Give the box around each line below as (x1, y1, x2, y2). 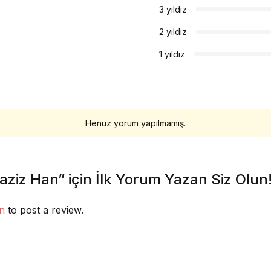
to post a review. (5, 204, 83, 216)
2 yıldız (159, 27, 187, 37)
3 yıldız (159, 4, 187, 15)
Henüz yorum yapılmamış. (85, 118, 186, 128)
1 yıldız (159, 49, 185, 59)
